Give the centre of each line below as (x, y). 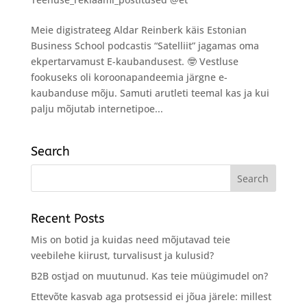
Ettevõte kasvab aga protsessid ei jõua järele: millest (151, 296)
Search (50, 151)
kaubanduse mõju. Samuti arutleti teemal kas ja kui (150, 93)
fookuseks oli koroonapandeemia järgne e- (129, 77)
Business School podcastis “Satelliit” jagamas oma (145, 45)
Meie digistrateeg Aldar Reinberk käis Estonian (138, 29)
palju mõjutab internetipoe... (97, 108)
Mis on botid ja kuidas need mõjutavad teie (130, 239)
